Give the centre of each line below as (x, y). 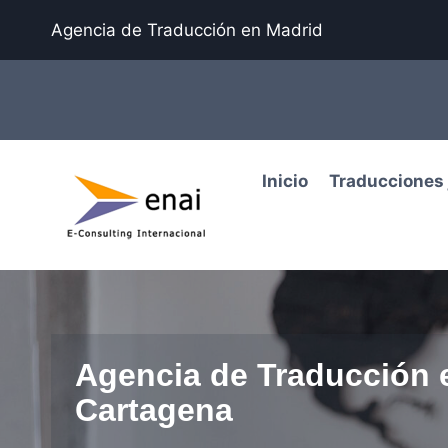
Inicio (285, 180)
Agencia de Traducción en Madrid (187, 29)
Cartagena (154, 410)
